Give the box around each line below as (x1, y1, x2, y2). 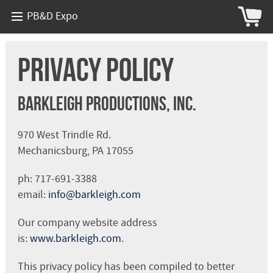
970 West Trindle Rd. (17, 127, 111, 142)
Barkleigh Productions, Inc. (17, 92, 196, 114)
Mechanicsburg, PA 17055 (17, 143, 133, 158)
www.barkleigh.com (29, 231, 121, 246)
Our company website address (17, 215, 157, 230)
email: (17, 187, 48, 202)
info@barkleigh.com (48, 187, 141, 202)
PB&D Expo (27, 9, 78, 23)
